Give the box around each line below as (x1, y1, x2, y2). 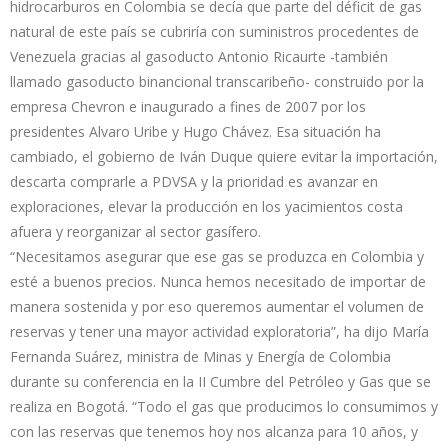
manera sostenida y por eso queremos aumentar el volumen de (10, 297, 424, 317)
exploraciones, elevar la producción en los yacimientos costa (10, 197, 403, 217)
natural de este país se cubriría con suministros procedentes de (10, 22, 419, 42)
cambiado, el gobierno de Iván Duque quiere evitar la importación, (10, 147, 438, 167)
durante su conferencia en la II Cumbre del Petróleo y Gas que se (10, 372, 431, 392)
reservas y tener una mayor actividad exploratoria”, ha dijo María (10, 322, 429, 342)
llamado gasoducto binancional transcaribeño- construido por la (10, 72, 424, 92)
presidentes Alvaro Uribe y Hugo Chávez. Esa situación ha (10, 122, 381, 142)
